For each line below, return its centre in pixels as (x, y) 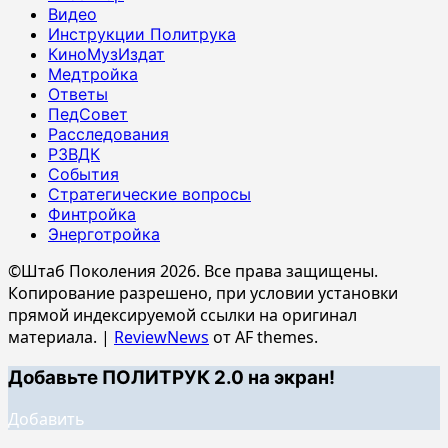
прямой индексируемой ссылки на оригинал (182, 314)
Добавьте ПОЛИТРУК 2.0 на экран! (171, 378)
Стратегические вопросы (149, 193)
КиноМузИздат (106, 53)
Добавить (46, 419)
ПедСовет (88, 113)
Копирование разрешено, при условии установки (203, 292)
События (83, 173)
